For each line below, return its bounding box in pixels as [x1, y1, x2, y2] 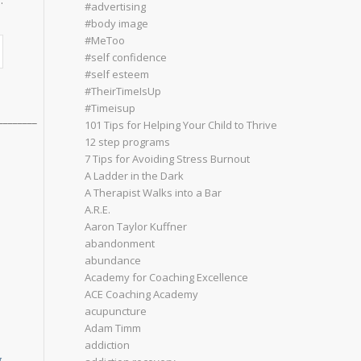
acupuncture [85, 304, 147, 318]
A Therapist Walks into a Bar [85, 185, 222, 200]
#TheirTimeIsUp [85, 84, 162, 98]
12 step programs [85, 135, 171, 149]
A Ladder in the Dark [85, 168, 185, 183]
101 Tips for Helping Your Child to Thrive [85, 118, 278, 132]
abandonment [85, 236, 156, 251]
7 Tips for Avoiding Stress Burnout [85, 151, 251, 166]
